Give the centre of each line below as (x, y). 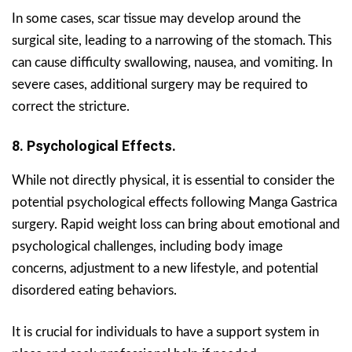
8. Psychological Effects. (94, 146)
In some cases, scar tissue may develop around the (156, 19)
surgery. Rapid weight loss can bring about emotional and (176, 225)
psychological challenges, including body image (147, 247)
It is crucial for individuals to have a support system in (165, 332)
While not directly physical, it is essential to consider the (173, 181)
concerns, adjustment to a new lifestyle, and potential (165, 269)
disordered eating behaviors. (94, 291)
